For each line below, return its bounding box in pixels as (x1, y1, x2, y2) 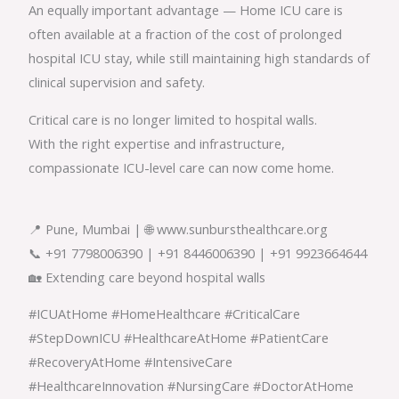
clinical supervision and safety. (28, 73, 206, 92)
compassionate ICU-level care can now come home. (28, 159, 335, 177)
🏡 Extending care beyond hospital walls (28, 267, 266, 286)
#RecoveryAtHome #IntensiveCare (28, 353, 233, 371)
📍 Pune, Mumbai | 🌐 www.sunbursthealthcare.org (28, 219, 329, 238)
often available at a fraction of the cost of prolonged (28, 25, 343, 44)
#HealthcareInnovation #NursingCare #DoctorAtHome (28, 377, 354, 395)
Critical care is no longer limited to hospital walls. (28, 110, 318, 129)
